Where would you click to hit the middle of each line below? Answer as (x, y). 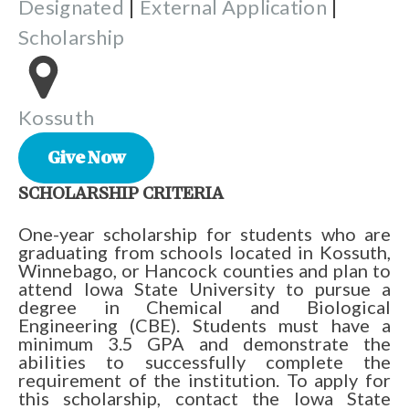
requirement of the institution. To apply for (204, 380)
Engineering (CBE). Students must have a (204, 325)
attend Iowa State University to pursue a (204, 289)
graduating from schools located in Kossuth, (204, 252)
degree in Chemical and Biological (204, 307)
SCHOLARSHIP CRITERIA (121, 195)
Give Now (86, 160)
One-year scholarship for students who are (204, 234)
